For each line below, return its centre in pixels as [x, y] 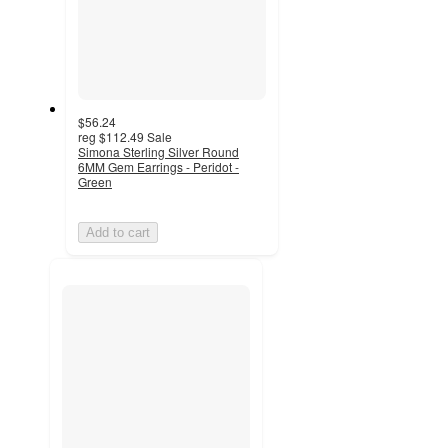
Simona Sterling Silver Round [158, 152]
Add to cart [118, 233]
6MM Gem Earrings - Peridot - [158, 167]
